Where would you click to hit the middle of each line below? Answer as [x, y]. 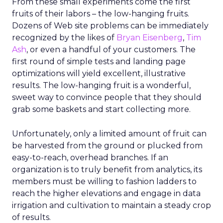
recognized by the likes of [64, 38]
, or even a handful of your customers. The [111, 50]
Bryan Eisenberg [150, 38]
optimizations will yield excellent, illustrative [99, 73]
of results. [31, 217]
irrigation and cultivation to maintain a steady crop [111, 205]
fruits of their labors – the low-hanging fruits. [101, 14]
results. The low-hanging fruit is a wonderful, [101, 85]
